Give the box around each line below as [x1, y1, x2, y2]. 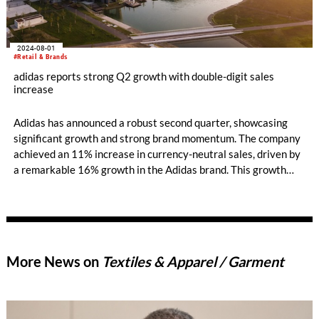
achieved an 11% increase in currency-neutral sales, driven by [13, 147, 300, 160]
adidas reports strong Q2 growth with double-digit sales [13, 70, 274, 83]
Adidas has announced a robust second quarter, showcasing [13, 115, 288, 129]
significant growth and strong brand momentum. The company [13, 131, 300, 145]
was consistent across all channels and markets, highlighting [13, 178, 293, 192]
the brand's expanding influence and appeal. [13, 194, 216, 207]
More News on [6, 252, 102, 270]
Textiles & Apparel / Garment [101, 252, 284, 270]
